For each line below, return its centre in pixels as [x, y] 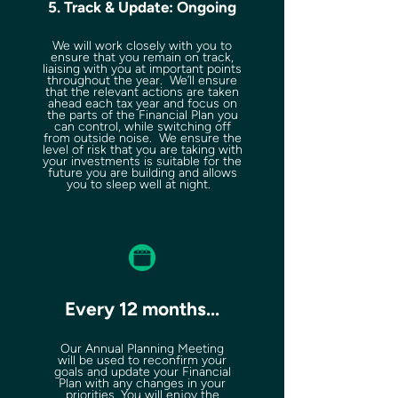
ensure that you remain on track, [142, 57]
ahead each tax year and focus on [142, 103]
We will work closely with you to [142, 46]
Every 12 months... [142, 309]
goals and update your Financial [142, 372]
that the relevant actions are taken [142, 92]
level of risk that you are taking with [142, 150]
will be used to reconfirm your [142, 360]
